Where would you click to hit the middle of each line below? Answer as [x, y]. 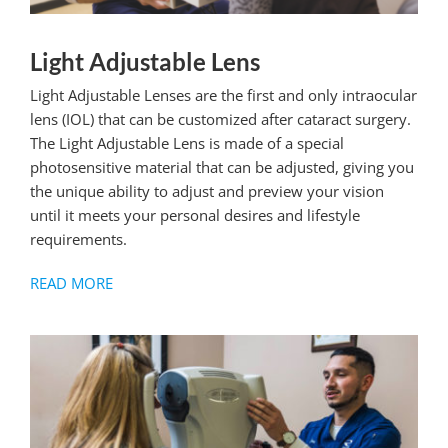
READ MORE [71, 282]
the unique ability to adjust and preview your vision [206, 190]
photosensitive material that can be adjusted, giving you [221, 166]
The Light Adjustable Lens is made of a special [186, 142]
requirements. [78, 238]
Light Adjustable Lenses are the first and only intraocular [223, 94]
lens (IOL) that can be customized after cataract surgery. [220, 118]
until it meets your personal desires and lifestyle [194, 214]
